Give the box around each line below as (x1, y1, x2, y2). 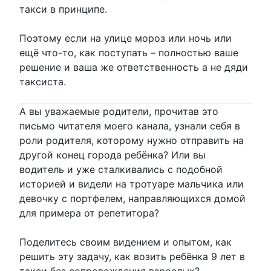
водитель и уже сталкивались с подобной (19, 163, 223, 175)
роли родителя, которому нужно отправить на (19, 134, 244, 146)
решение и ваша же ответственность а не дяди (19, 60, 248, 73)
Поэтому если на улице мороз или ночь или (19, 31, 232, 44)
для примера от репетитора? (19, 206, 159, 219)
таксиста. (19, 75, 66, 88)
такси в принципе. (19, 2, 107, 15)
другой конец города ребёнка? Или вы (19, 148, 206, 161)
